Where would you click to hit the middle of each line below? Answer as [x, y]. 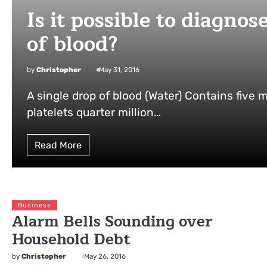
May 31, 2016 [119, 70]
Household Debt [71, 240]
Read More [58, 145]
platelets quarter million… [94, 113]
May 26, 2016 [105, 256]
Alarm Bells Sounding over [112, 222]
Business [35, 205]
